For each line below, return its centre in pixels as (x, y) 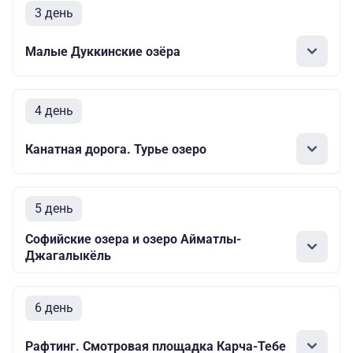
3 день (54, 13)
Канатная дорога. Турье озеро (116, 149)
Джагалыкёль (68, 256)
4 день (54, 111)
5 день (54, 209)
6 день (54, 308)
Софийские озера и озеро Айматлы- (133, 240)
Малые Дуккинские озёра (103, 51)
